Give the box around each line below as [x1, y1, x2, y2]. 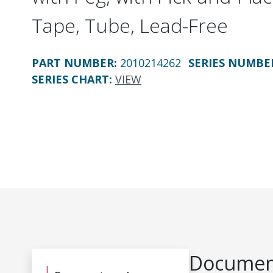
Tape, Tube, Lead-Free [32, 12, 228, 38]
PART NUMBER [32, 55, 114, 70]
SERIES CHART [32, 72, 109, 87]
